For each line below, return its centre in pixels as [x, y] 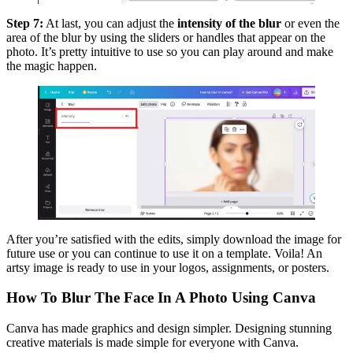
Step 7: [25, 24]
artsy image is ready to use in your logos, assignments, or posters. [168, 267]
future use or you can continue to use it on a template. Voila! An [164, 253]
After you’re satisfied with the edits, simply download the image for [174, 239]
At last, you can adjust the [109, 24]
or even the [312, 24]
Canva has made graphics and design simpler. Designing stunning [169, 329]
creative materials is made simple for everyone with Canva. [152, 343]
